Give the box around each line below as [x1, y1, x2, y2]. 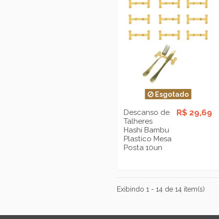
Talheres [123, 117, 153, 126]
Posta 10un [123, 143, 162, 153]
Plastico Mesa [123, 134, 172, 144]
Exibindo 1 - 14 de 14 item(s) [117, 185, 205, 193]
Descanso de [123, 108, 170, 117]
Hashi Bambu [123, 126, 169, 135]
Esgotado [153, 90, 189, 98]
